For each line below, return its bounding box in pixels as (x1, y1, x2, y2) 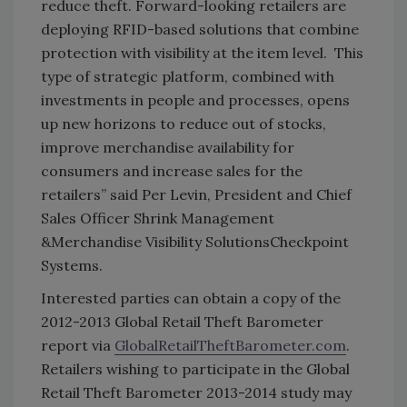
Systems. (41, 255, 103, 274)
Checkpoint (270, 232, 349, 251)
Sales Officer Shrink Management (41, 208, 274, 227)
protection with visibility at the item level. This (41, 43, 363, 62)
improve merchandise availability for (41, 137, 294, 156)
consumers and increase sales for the (41, 161, 303, 180)
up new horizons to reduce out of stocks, (41, 114, 326, 133)
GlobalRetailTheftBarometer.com (114, 335, 346, 354)
